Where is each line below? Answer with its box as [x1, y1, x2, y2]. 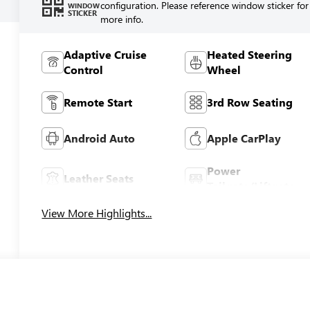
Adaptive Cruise [64, 46, 147, 62]
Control [64, 62, 104, 77]
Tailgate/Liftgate [206, 178, 295, 193]
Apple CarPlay [206, 130, 281, 145]
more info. [100, 12, 143, 26]
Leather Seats [64, 170, 134, 185]
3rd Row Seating [206, 94, 293, 109]
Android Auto [64, 130, 136, 145]
